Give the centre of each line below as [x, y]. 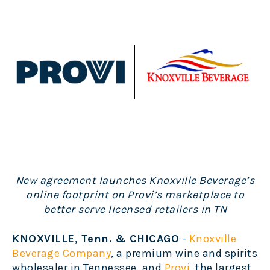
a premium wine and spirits [187, 253]
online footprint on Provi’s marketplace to [135, 195]
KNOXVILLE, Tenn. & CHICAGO [96, 239]
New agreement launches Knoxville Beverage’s [135, 181]
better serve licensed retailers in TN [135, 209]
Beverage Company [61, 253]
